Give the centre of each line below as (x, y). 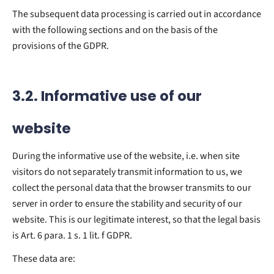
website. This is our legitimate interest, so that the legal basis (136, 219)
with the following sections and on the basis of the (115, 30)
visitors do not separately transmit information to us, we (127, 172)
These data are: (44, 258)
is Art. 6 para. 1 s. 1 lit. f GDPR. (72, 235)
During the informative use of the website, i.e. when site (126, 156)
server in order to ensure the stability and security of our (127, 203)
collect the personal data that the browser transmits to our (132, 187)
